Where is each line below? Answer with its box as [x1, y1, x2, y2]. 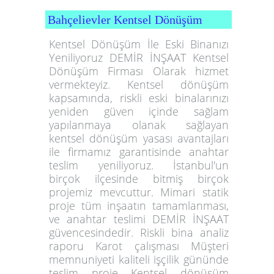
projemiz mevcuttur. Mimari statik [49, 184, 229, 199]
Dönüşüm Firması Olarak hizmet [49, 63, 229, 78]
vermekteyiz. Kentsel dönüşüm [49, 76, 229, 92]
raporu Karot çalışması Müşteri [49, 238, 229, 253]
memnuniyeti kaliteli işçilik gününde [49, 251, 229, 267]
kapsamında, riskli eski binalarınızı [49, 90, 229, 105]
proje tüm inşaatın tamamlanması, [49, 198, 229, 213]
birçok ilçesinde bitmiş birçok [49, 171, 229, 186]
